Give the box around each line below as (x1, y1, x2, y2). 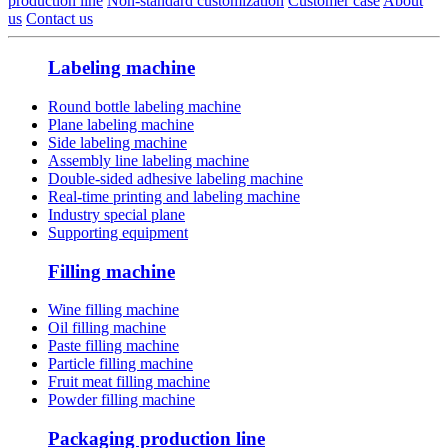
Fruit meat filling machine (48, 373, 210, 391)
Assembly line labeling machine (48, 151, 249, 169)
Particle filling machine (48, 355, 193, 373)
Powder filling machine (48, 391, 195, 409)
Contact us (26, 10, 93, 28)
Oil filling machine (48, 319, 166, 337)
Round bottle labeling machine (48, 97, 241, 115)
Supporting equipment (48, 223, 188, 241)
